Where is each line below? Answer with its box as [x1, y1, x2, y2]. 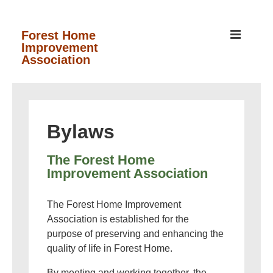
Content [12, 72, 46, 82]
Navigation [21, 99, 68, 110]
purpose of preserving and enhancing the [47, 229, 224, 239]
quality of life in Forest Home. [47, 243, 172, 253]
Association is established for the [47, 214, 189, 224]
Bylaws [47, 121, 115, 143]
